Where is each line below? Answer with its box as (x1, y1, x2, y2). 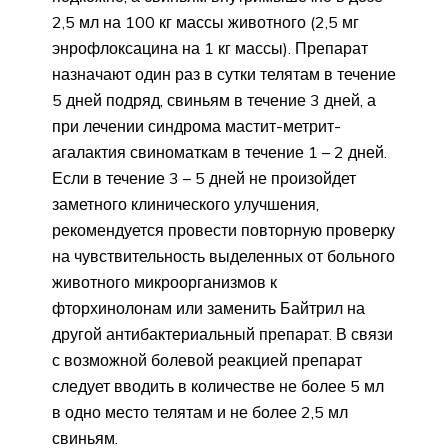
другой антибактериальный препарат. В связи (52, 323, 393, 344)
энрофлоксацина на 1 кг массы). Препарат (52, 37, 368, 58)
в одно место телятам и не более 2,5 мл (52, 401, 348, 422)
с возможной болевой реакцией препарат (52, 349, 362, 370)
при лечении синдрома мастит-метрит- (52, 115, 341, 136)
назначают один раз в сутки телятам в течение (52, 63, 396, 84)
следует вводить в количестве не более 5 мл (52, 375, 384, 396)
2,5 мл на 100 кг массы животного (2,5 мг (52, 11, 359, 32)
